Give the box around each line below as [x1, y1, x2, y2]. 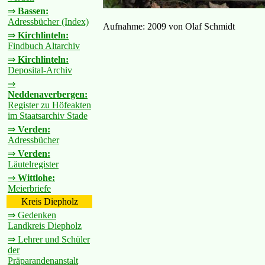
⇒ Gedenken [8, 210, 56, 220]
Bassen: [18, 6, 49, 16]
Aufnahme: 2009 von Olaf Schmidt [103, 21, 235, 31]
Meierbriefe [8, 183, 51, 193]
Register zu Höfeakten [8, 100, 91, 110]
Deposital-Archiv [8, 65, 72, 75]
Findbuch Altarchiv [8, 41, 80, 51]
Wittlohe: [18, 173, 55, 183]
